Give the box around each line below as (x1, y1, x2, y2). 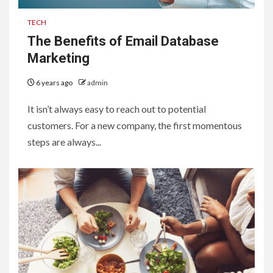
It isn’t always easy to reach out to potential (27, 102, 206, 115)
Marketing (27, 50, 90, 66)
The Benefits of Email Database (27, 33, 219, 49)
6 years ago (35, 77, 74, 87)
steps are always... (27, 135, 101, 147)
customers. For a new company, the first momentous (27, 119, 242, 131)
